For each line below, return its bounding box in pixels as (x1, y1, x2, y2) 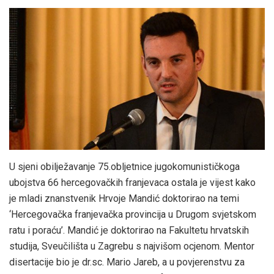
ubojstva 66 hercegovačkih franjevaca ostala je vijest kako (9, 176, 256, 188)
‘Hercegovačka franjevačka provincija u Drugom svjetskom (9, 208, 256, 220)
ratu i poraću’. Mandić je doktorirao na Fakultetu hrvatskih (9, 224, 249, 236)
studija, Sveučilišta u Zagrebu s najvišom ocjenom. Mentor (9, 240, 254, 252)
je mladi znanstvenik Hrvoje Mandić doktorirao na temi (9, 192, 239, 204)
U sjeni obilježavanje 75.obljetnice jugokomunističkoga (9, 160, 240, 172)
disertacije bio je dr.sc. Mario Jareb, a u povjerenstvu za (9, 256, 245, 268)
